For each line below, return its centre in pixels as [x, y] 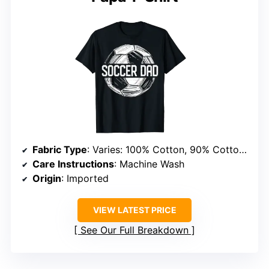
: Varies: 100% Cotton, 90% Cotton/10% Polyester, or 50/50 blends [163, 150]
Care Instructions [73, 164]
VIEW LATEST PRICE [134, 210]
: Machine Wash [149, 164]
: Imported [85, 179]
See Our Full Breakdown [134, 230]
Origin [47, 179]
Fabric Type [60, 150]
